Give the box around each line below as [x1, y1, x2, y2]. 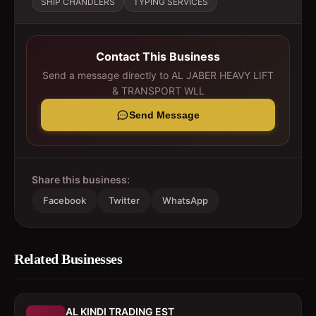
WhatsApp [162, 195, 208, 206]
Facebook [43, 195, 86, 206]
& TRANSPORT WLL [111, 85, 205, 97]
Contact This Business [96, 49, 220, 63]
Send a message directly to [42, 69, 171, 81]
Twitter [109, 195, 140, 206]
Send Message [129, 109, 200, 121]
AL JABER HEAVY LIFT [171, 69, 274, 81]
